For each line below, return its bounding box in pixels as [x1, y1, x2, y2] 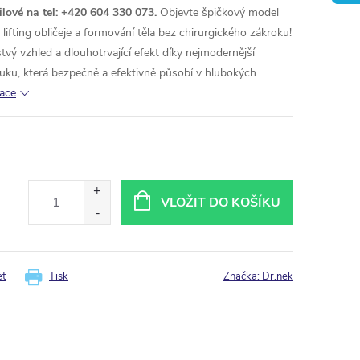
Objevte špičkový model [157, 5, 279, 20]
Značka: [223, 269, 262, 284]
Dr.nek [262, 269, 293, 284]
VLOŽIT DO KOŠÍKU [160, 194, 280, 211]
